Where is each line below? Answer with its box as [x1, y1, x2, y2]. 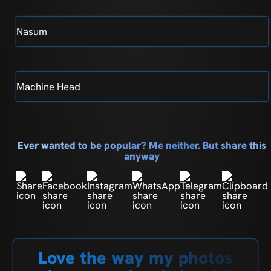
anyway [124, 149, 160, 163]
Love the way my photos [38, 246, 233, 269]
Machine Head [16, 79, 80, 93]
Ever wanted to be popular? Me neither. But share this [18, 138, 267, 152]
